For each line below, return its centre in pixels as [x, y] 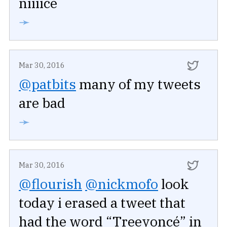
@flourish [50, 184]
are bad [42, 102]
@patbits [47, 84]
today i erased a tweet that [102, 203]
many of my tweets [138, 84]
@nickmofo [122, 184]
